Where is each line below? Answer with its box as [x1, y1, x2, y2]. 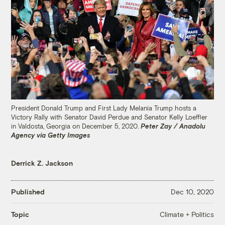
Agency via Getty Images [11, 131, 91, 139]
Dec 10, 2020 [170, 187, 214, 196]
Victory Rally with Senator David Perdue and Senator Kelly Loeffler [11, 113, 208, 121]
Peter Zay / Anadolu [141, 122, 206, 130]
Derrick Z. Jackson [11, 158, 73, 167]
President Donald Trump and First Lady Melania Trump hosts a [11, 104, 197, 112]
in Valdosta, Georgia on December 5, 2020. [11, 122, 141, 130]
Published [11, 187, 45, 196]
